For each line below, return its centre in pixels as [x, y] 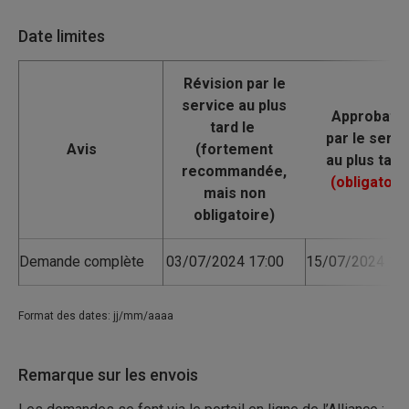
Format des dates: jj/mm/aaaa [96, 316]
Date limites [62, 36]
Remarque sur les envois [108, 375]
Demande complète [82, 262]
